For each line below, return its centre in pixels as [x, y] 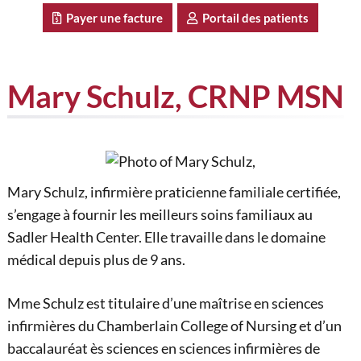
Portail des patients [253, 18]
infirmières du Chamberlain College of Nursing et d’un [174, 326]
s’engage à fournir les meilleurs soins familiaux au [160, 215]
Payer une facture [112, 18]
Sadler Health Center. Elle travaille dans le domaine [166, 238]
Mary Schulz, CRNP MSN [175, 96]
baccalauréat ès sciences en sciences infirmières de [163, 349]
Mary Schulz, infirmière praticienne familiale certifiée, [174, 193]
